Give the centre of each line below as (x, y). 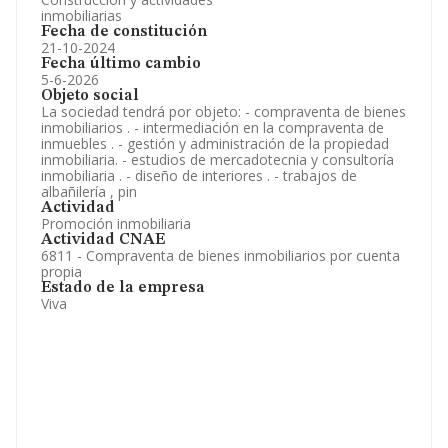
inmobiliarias (81, 15)
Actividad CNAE (103, 240)
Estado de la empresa (123, 288)
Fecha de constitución (124, 32)
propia (61, 271)
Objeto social (90, 96)
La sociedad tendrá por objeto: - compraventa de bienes (223, 111)
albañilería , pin (89, 191)
